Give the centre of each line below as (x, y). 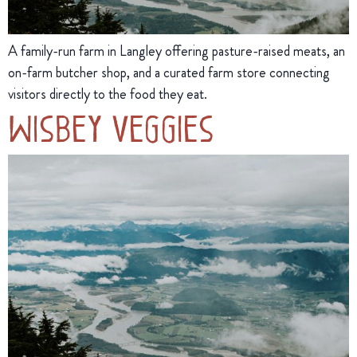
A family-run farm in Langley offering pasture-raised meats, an (177, 51)
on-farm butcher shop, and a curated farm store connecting (169, 72)
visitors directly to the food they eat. (108, 94)
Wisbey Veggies (111, 126)
